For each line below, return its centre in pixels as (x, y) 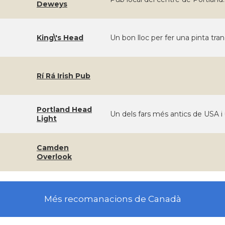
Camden (53, 148)
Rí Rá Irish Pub (64, 76)
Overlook (54, 157)
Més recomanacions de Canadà (113, 199)
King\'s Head (60, 38)
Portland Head (64, 109)
